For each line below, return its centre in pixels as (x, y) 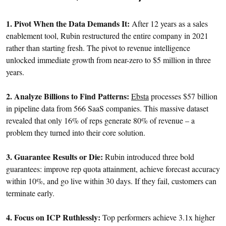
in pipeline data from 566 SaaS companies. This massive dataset (107, 108)
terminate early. (30, 193)
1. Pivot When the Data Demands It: (68, 24)
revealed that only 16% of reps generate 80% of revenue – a (100, 121)
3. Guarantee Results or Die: (54, 157)
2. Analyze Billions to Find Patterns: (68, 96)
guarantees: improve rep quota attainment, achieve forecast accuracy (113, 169)
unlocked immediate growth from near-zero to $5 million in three (108, 60)
